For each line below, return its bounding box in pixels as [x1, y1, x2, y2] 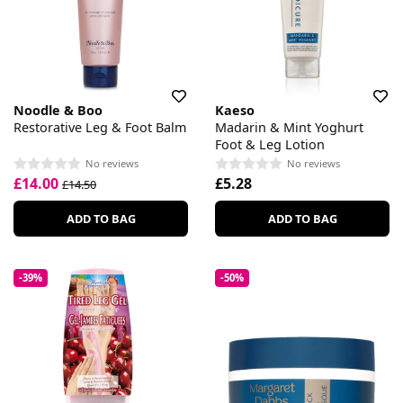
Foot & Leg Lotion [215, 135, 325, 153]
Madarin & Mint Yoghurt [215, 118, 363, 136]
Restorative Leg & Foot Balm [13, 118, 186, 136]
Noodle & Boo [13, 101, 103, 119]
